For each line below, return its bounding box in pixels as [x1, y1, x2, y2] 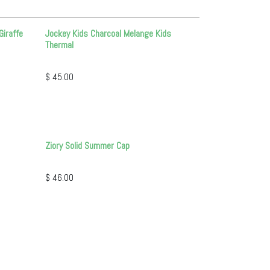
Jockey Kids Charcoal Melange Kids [45, 27, 172, 40]
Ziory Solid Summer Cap [45, 139, 130, 152]
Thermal [45, 39, 74, 51]
